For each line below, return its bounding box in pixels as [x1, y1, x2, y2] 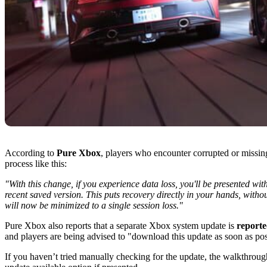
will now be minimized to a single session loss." [5, 200, 183, 211]
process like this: [5, 159, 67, 169]
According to [5, 148, 57, 159]
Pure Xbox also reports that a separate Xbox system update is [5, 221, 237, 231]
